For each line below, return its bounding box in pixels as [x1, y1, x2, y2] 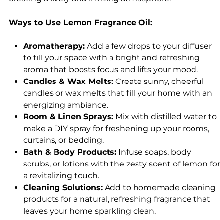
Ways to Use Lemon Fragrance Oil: [8, 17, 152, 27]
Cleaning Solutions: [23, 182, 103, 192]
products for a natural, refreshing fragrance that [23, 194, 210, 204]
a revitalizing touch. [23, 170, 99, 180]
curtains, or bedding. [23, 135, 104, 145]
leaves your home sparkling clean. [23, 206, 156, 216]
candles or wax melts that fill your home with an [23, 88, 212, 98]
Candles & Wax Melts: [23, 76, 113, 86]
